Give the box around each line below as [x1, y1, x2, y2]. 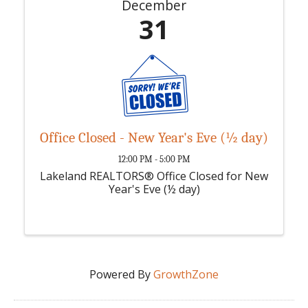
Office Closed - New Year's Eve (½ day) [40, 129, 268, 146]
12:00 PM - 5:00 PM [118, 154, 190, 165]
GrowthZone [153, 267, 219, 283]
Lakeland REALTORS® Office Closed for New [40, 168, 268, 184]
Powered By [89, 267, 153, 283]
